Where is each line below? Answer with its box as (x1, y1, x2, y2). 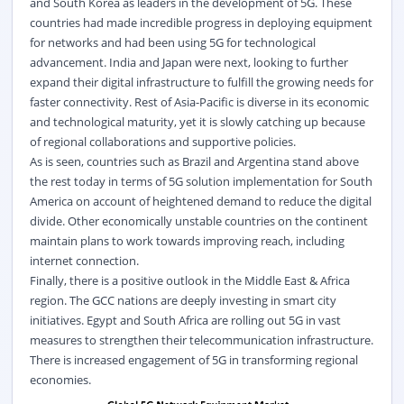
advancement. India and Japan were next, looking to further (29, 53, 348, 70)
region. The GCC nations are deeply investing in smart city (29, 291, 336, 308)
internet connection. (29, 252, 139, 269)
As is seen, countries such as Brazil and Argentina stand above (29, 152, 359, 170)
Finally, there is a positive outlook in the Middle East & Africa (29, 271, 350, 289)
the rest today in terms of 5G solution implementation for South (29, 172, 372, 189)
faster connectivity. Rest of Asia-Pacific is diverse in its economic (29, 93, 369, 110)
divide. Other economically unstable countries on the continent (29, 212, 368, 229)
